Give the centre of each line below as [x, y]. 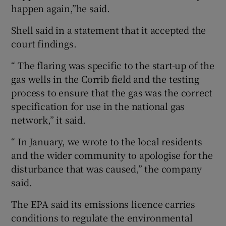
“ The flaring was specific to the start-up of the [113, 65]
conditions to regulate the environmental [102, 217]
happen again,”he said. [61, 8]
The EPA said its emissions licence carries [103, 204]
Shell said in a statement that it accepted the [109, 30]
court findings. [44, 43]
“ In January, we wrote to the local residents [107, 141]
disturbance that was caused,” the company [107, 168]
